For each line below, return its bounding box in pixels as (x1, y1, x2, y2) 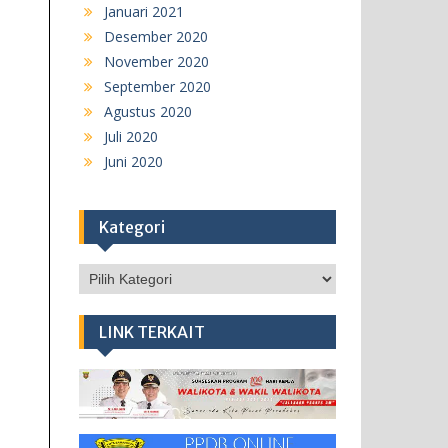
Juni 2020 (103, 152, 163, 172)
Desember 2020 (103, 27, 208, 47)
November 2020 (103, 52, 209, 72)
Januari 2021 (103, 2, 184, 22)
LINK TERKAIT (98, 322, 205, 343)
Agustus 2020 (103, 102, 192, 122)
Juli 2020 (103, 127, 158, 147)
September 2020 (103, 77, 211, 97)
